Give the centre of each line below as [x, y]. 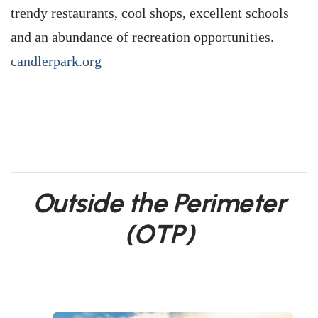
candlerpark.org [56, 61]
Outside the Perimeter [159, 203]
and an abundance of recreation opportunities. [142, 37]
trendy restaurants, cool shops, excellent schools [150, 13]
